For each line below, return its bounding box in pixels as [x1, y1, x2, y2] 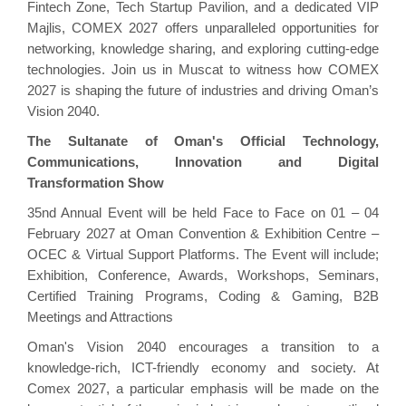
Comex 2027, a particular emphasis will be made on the [27, 380, 379, 396]
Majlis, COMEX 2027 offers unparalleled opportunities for [27, 19, 379, 35]
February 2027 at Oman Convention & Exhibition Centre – [27, 225, 379, 241]
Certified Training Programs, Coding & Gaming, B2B [27, 287, 379, 304]
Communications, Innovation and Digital [27, 153, 379, 169]
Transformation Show [27, 174, 164, 190]
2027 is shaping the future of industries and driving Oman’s [27, 82, 379, 98]
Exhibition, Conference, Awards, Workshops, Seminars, [27, 266, 379, 283]
